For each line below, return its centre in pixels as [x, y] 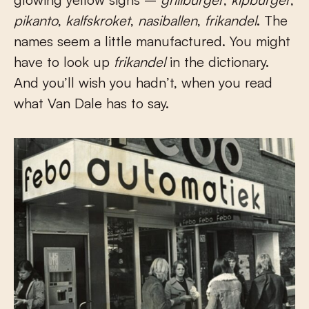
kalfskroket [98, 20]
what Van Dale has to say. [91, 103]
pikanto [36, 20]
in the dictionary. [217, 61]
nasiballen [168, 20]
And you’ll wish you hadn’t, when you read [143, 82]
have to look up [64, 61]
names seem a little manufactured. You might [152, 41]
